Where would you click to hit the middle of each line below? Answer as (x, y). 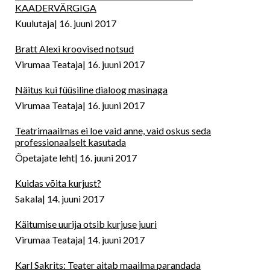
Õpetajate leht (45, 158)
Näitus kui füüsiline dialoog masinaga (91, 90)
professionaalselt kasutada (71, 142)
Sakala (29, 199)
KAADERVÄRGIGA (56, 8)
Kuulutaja (35, 24)
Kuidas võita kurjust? (58, 183)
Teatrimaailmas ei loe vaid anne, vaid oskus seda (113, 131)
